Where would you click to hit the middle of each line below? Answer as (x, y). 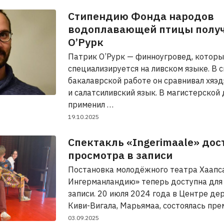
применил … (91, 104)
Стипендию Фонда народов (141, 16)
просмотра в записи (120, 155)
